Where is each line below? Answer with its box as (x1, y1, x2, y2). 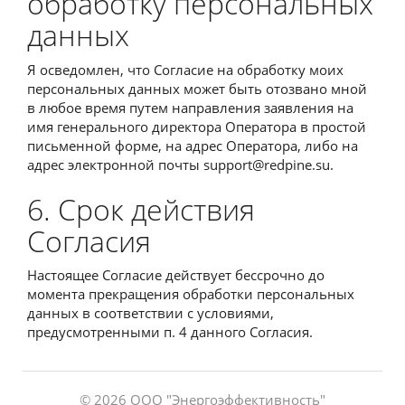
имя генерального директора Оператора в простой (27, 117, 366, 136)
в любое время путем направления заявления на (27, 98, 353, 117)
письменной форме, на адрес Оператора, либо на (27, 136, 358, 155)
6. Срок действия (27, 189, 255, 229)
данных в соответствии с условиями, (27, 304, 274, 322)
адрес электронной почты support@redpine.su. (27, 155, 334, 174)
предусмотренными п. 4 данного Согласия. (27, 323, 313, 341)
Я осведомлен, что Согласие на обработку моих (27, 60, 344, 79)
